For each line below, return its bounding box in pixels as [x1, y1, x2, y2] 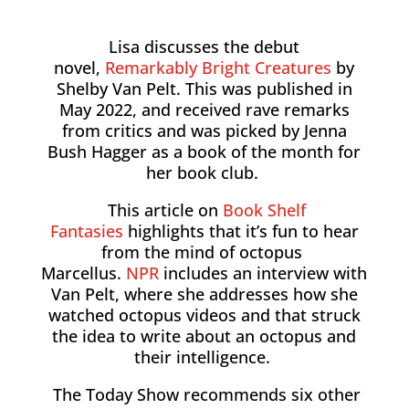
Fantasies [49, 220, 123, 242]
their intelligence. [133, 346, 275, 368]
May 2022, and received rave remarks [58, 99, 350, 121]
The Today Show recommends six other [47, 383, 361, 405]
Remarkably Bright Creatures [105, 57, 332, 79]
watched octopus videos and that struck [47, 304, 361, 326]
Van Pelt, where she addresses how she [50, 283, 358, 305]
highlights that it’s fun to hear [127, 220, 359, 242]
